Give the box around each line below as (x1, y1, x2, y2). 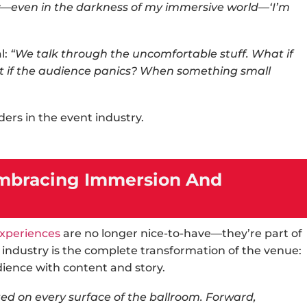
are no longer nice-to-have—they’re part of (60, 227, 302, 240)
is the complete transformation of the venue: (49, 244, 302, 257)
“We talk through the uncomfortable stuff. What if (10, 47, 293, 60)
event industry (60, 111, 141, 124)
